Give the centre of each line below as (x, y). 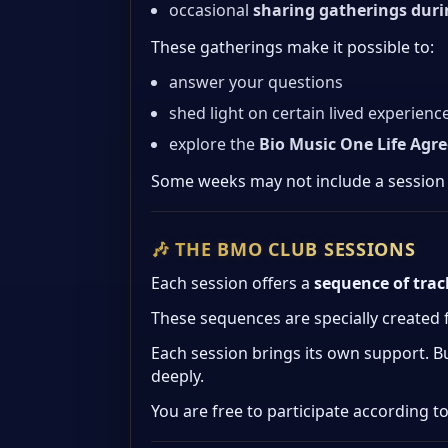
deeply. (177, 376)
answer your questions (256, 82)
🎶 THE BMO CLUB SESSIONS (283, 249)
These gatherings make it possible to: (292, 47)
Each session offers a (232, 283)
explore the (214, 144)
